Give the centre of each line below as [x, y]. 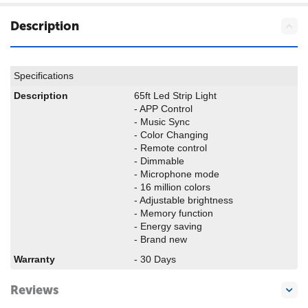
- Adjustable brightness [184, 200]
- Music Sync [162, 122]
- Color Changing [171, 135]
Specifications [44, 76]
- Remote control [170, 148]
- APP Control [163, 109]
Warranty [34, 259]
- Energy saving [168, 226]
